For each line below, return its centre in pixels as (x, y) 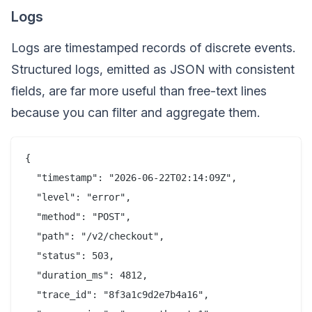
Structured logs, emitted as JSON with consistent (153, 69)
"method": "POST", (78, 217)
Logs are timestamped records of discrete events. (153, 48)
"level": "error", (78, 197)
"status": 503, (70, 256)
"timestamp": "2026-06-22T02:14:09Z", (131, 178)
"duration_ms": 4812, (86, 275)
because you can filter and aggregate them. (135, 112)
